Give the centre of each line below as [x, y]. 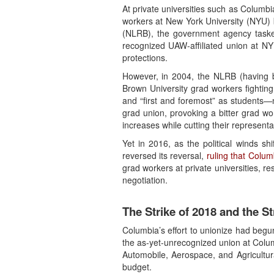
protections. [145, 57]
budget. [137, 266]
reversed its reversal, [164, 155]
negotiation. [145, 180]
